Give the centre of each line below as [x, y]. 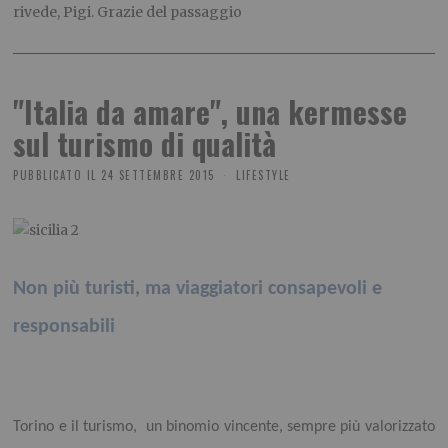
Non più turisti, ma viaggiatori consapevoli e [198, 288]
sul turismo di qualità [145, 144]
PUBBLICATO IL [55, 175]
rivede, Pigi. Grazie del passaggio [128, 12]
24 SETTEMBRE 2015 [158, 175]
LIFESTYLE [263, 175]
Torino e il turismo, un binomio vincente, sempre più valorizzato [224, 426]
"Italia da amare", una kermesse [210, 112]
